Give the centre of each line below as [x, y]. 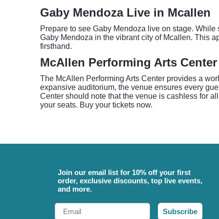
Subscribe [180, 211]
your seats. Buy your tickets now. [96, 105]
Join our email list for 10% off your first [124, 172]
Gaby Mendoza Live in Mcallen [125, 12]
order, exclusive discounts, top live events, [130, 181]
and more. [75, 189]
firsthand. [56, 46]
